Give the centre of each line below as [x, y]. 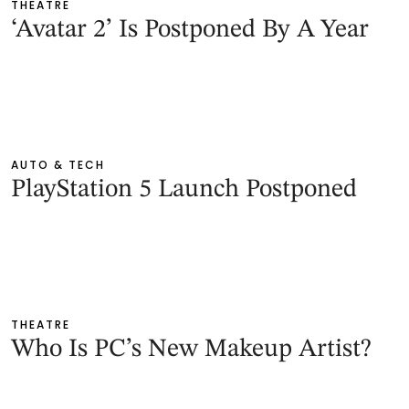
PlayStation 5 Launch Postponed [184, 190]
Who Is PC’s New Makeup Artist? [191, 350]
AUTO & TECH [58, 165]
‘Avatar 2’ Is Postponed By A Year [190, 31]
